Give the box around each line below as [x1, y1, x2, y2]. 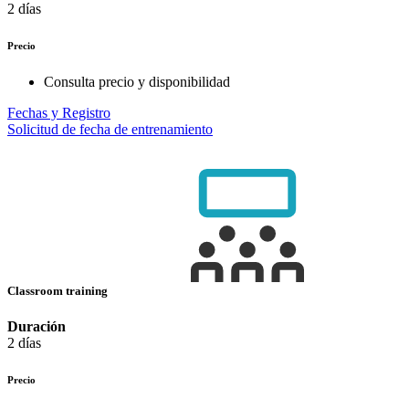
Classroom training [7, 284, 110, 299]
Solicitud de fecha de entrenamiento [7, 121, 213, 137]
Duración [7, 319, 66, 335]
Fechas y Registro [7, 105, 110, 121]
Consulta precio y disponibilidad [44, 74, 230, 89]
